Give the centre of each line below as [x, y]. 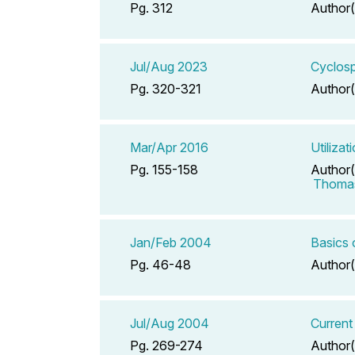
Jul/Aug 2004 [170, 323]
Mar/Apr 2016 [169, 147]
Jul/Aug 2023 [169, 66]
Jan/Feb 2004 [171, 242]
